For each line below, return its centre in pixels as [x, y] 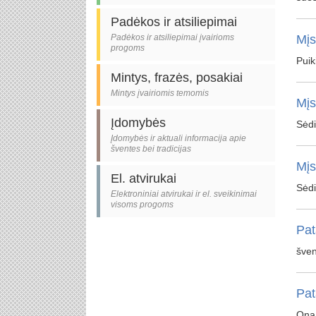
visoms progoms [142, 205]
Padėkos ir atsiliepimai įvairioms [172, 37]
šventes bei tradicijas [151, 149]
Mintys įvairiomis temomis [160, 93]
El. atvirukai [144, 178]
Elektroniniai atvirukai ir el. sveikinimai [184, 194]
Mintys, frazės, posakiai [177, 78]
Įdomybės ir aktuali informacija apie [178, 138]
